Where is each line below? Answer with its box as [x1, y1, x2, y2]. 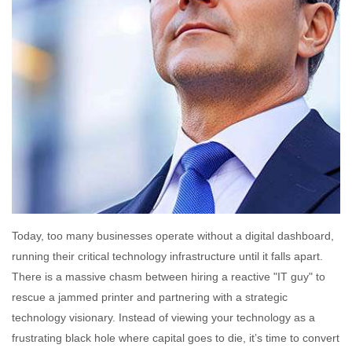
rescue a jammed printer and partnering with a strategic [12, 290, 288, 303]
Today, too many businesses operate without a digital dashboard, [12, 229, 334, 242]
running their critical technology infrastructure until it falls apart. [12, 249, 323, 262]
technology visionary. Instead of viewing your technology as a [12, 310, 315, 324]
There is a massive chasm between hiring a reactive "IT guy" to [12, 269, 325, 283]
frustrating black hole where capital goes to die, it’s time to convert [12, 331, 339, 344]
